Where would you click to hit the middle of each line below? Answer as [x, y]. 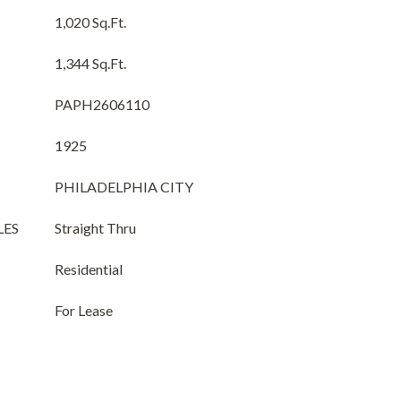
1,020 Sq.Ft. [90, 22]
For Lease [84, 310]
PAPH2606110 [102, 104]
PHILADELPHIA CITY [124, 187]
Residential [89, 269]
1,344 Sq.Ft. [90, 63]
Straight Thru [95, 228]
